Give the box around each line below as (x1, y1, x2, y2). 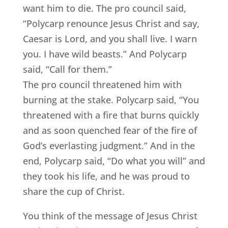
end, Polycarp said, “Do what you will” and (22, 155, 205, 167)
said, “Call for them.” (22, 63, 112, 76)
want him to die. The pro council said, (22, 2, 186, 15)
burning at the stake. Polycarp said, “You (22, 94, 199, 106)
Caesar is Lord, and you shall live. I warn (22, 33, 197, 45)
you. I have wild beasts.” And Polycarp (22, 48, 187, 61)
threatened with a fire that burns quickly (22, 109, 199, 122)
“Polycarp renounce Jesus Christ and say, (22, 17, 199, 30)
